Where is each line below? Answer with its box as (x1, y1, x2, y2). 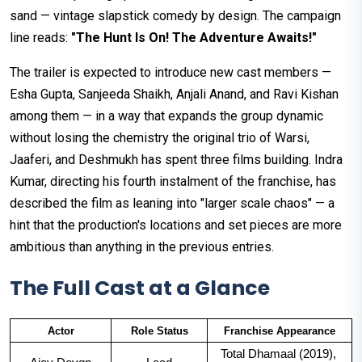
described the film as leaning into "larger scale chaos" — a (10, 196, 335, 212)
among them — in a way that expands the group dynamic (10, 108, 323, 124)
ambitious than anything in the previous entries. (10, 239, 274, 255)
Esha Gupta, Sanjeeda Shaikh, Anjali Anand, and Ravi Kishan (10, 86, 339, 103)
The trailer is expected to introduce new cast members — (10, 65, 331, 81)
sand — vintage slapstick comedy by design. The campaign (10, 8, 341, 24)
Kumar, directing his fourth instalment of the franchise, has (10, 174, 336, 190)
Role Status (130, 325, 188, 338)
